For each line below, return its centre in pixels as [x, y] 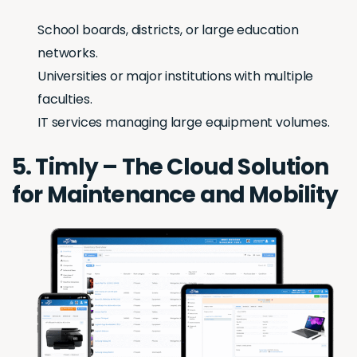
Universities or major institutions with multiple [176, 76]
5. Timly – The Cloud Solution [171, 167]
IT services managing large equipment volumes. [184, 122]
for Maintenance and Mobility [175, 194]
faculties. [65, 99]
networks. [68, 53]
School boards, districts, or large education [168, 29]
